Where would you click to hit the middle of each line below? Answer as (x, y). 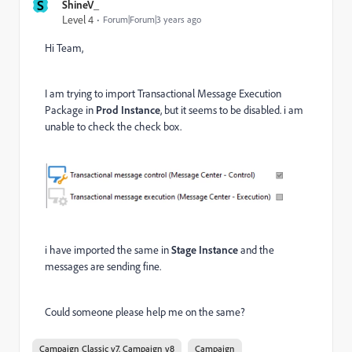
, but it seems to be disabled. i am (232, 110)
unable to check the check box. (114, 126)
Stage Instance (205, 249)
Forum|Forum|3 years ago (152, 19)
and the (256, 249)
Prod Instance (128, 110)
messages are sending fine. (103, 266)
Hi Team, (64, 48)
